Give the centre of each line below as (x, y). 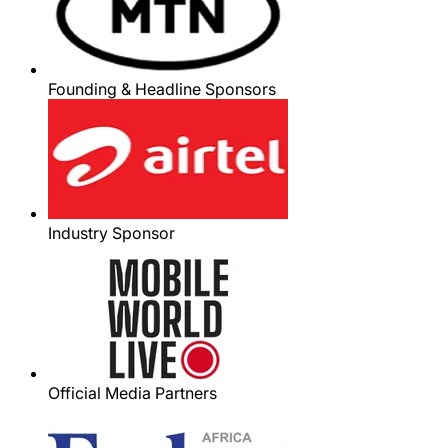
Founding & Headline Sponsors (162, 88)
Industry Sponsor (111, 232)
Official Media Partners (132, 392)
